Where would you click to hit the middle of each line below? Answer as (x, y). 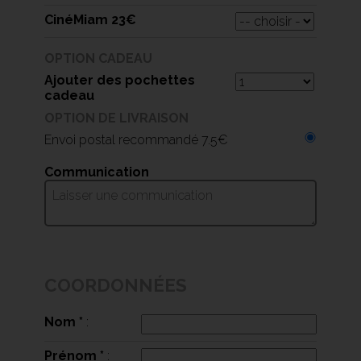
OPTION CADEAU (98, 59)
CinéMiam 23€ (90, 20)
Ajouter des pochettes (119, 81)
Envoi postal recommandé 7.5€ (136, 140)
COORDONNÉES (115, 286)
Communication (96, 172)
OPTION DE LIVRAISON (116, 118)
